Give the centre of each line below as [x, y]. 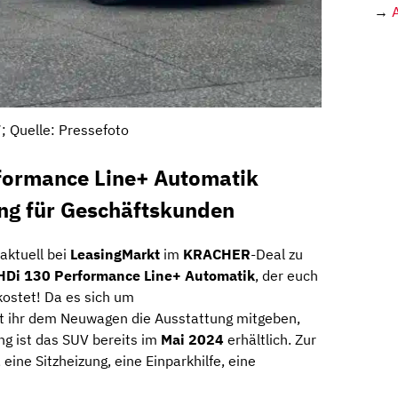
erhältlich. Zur [270, 340]
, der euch [287, 276]
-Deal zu [277, 255]
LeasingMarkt [117, 255]
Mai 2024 [192, 340]
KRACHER [217, 255]
